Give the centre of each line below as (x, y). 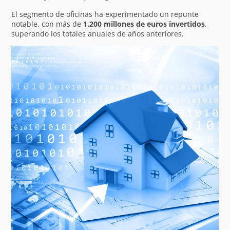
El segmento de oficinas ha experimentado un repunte (105, 14)
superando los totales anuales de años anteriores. (98, 33)
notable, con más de (47, 24)
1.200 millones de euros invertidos (144, 24)
